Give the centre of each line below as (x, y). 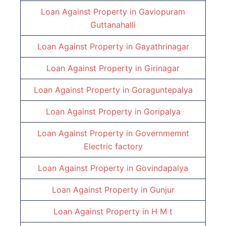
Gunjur (162, 190)
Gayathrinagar (162, 47)
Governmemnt (162, 133)
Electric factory (113, 147)
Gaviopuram (162, 12)
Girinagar (162, 68)
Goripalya (162, 112)
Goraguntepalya (162, 90)
